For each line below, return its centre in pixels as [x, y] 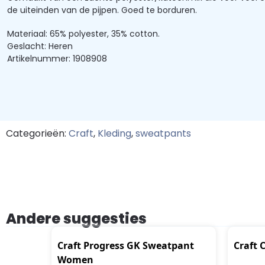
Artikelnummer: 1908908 [57, 59]
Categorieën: [37, 134]
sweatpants [163, 134]
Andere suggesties [76, 219]
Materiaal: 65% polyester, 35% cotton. [83, 34]
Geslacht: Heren [40, 46]
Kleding [114, 134]
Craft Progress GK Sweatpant [126, 246]
